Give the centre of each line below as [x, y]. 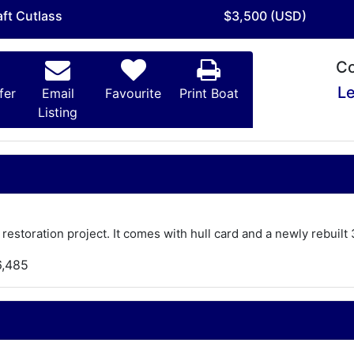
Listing [58, 112]
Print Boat [209, 93]
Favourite [134, 93]
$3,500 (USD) [265, 16]
